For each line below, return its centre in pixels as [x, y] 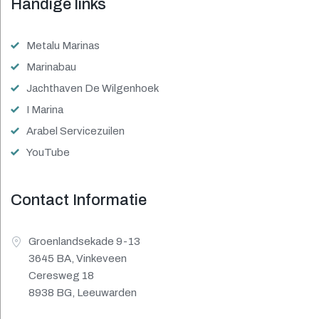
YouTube [48, 152]
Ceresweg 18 [61, 276]
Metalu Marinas [63, 46]
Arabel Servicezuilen [75, 131]
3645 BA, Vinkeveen [78, 258]
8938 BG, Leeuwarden [83, 293]
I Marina [45, 110]
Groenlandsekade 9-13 [84, 241]
